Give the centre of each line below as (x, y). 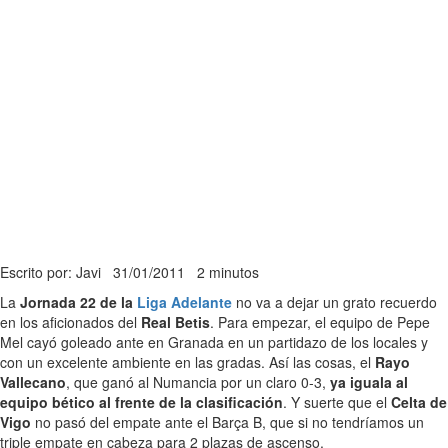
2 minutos (228, 272)
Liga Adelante (184, 302)
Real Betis (175, 322)
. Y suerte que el (337, 402)
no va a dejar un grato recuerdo (334, 302)
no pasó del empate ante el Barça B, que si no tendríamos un (227, 422)
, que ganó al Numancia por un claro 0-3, (198, 382)
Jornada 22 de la (78, 302)
